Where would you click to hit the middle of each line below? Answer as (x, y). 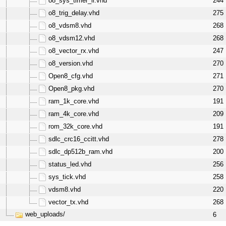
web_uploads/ (45, 214)
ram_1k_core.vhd (73, 101)
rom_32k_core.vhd (75, 126)
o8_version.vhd (70, 63)
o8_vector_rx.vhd (73, 51)
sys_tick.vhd (67, 177)
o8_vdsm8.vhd (70, 25)
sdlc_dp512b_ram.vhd (80, 152)
